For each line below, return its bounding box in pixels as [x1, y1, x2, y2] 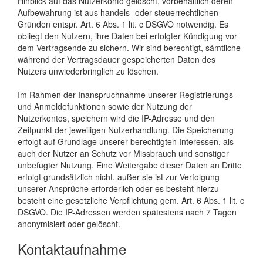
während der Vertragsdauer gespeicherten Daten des [18, 53, 215, 65]
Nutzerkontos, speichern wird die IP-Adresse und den [18, 112, 215, 124]
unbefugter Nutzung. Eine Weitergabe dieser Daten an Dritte [18, 159, 242, 171]
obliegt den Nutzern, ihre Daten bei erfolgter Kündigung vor [18, 29, 237, 42]
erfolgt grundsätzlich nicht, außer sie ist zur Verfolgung [18, 170, 220, 183]
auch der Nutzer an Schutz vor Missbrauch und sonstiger [18, 147, 229, 159]
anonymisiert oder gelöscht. [18, 217, 120, 230]
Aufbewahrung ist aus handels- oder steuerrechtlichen [18, 6, 218, 18]
